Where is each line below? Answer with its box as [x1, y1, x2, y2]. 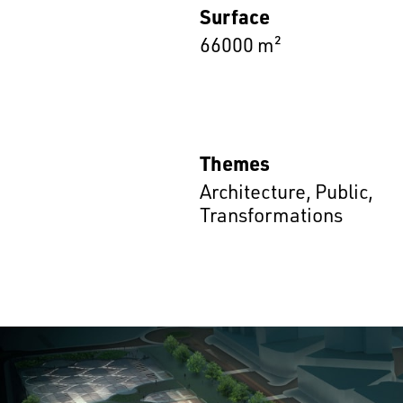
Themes [200, 150, 270, 176]
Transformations [200, 202, 343, 228]
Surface [200, 4, 270, 30]
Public [315, 179, 368, 204]
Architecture [200, 179, 306, 204]
